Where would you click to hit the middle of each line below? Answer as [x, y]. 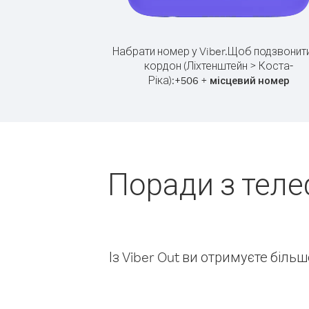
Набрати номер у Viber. [170, 51]
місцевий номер [249, 80]
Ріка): [161, 80]
